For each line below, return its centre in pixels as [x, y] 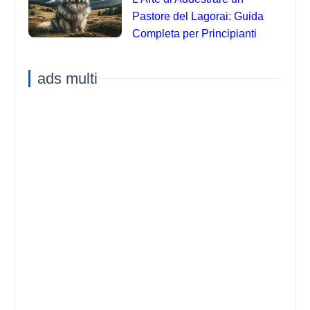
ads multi [67, 78]
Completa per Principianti [194, 33]
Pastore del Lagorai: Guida [198, 16]
